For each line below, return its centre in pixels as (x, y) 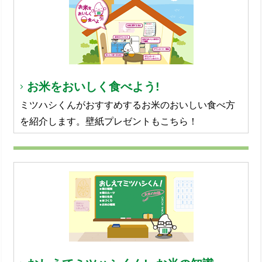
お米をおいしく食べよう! (93, 87)
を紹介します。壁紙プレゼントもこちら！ (109, 121)
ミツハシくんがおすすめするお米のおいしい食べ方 (127, 105)
